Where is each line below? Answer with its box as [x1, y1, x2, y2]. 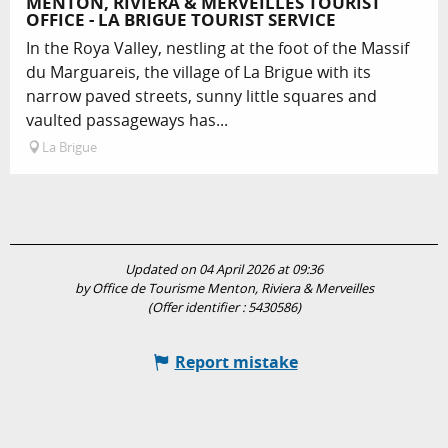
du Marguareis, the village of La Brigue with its [26, 61, 371, 84]
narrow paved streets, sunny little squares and [26, 85, 377, 108]
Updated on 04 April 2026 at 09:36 [125, 261, 323, 279]
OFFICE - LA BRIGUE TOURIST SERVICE [26, 8, 336, 32]
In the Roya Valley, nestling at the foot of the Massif [26, 37, 409, 60]
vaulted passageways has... [26, 109, 228, 132]
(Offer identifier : [147, 299, 248, 317]
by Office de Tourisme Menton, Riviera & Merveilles [74, 280, 374, 298]
